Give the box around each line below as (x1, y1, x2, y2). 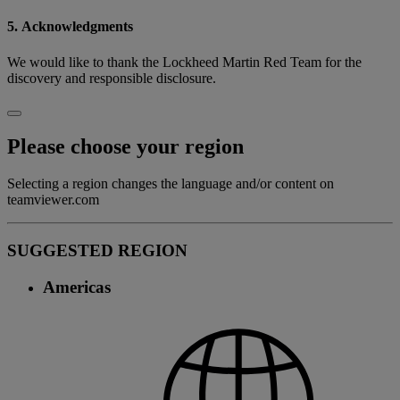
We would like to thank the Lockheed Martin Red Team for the (7, 54, 362, 70)
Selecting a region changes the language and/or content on (7, 176, 334, 192)
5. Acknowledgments (7, 19, 133, 35)
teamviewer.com (7, 192, 99, 208)
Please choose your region (7, 134, 244, 158)
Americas (43, 277, 111, 296)
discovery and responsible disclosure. (7, 70, 216, 86)
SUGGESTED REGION (7, 241, 187, 261)
